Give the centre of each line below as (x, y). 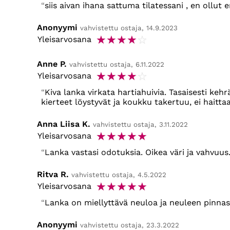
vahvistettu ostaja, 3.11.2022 (140, 125)
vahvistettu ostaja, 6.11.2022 (117, 65)
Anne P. (52, 64)
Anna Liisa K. (64, 124)
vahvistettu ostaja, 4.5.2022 (119, 175)
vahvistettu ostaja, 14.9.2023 (129, 28)
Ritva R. (53, 175)
